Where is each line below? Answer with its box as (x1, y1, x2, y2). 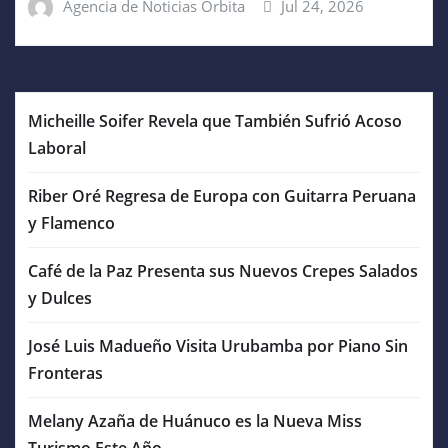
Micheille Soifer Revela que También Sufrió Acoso (28, 109, 402, 132)
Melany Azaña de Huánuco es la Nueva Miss (28, 409, 362, 432)
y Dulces (28, 286, 92, 309)
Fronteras (28, 361, 103, 384)
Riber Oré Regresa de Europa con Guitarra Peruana (28, 184, 416, 207)
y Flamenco (28, 211, 115, 234)
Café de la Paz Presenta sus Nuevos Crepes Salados (28, 259, 418, 282)
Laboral (28, 136, 86, 159)
